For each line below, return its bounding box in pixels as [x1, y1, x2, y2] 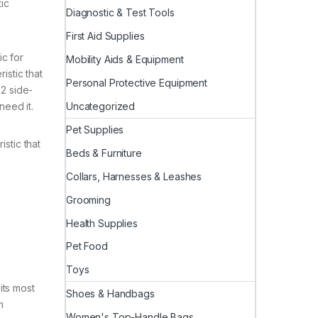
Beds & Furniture [66, 147, 142, 160]
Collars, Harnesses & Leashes [66, 170, 202, 182]
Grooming [66, 193, 111, 206]
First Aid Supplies [66, 30, 145, 43]
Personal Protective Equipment [66, 76, 207, 89]
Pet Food [66, 240, 108, 253]
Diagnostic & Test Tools [66, 6, 175, 19]
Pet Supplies [66, 124, 124, 136]
